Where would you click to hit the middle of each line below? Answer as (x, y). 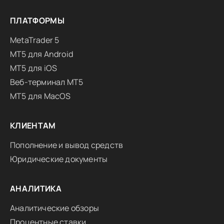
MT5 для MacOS (40, 96)
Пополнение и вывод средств (67, 145)
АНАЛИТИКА (36, 188)
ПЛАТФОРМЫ (37, 20)
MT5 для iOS (34, 68)
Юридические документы (59, 159)
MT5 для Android (41, 54)
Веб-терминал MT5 (47, 82)
